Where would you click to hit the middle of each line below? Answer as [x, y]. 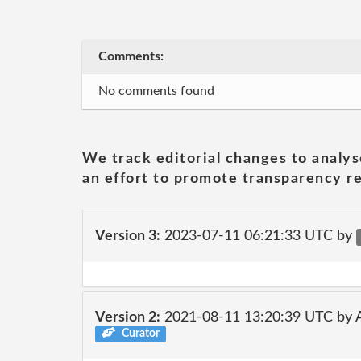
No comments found [156, 91]
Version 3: [128, 236]
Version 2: [128, 317]
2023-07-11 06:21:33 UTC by [258, 236]
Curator [139, 333]
